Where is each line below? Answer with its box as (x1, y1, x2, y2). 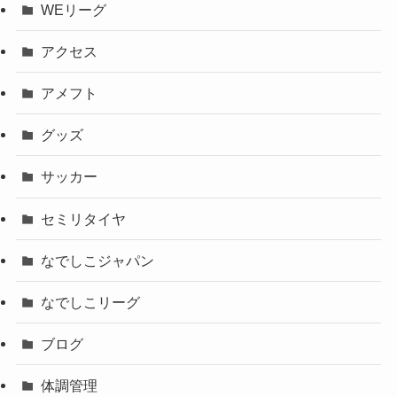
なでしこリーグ (41, 294, 141, 311)
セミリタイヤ (41, 210, 127, 227)
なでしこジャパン (41, 252, 155, 269)
